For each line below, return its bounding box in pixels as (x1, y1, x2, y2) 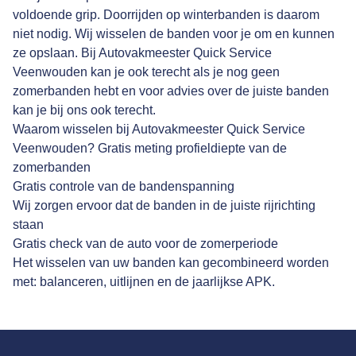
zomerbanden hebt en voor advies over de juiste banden (13, 84, 329, 99)
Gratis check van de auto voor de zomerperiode (13, 237, 278, 251)
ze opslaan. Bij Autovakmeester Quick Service (13, 46, 272, 60)
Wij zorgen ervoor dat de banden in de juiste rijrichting (13, 199, 315, 213)
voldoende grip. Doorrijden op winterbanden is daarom (13, 8, 319, 22)
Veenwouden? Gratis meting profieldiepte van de (13, 141, 287, 156)
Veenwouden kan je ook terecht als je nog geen (13, 65, 280, 79)
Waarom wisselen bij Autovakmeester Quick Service (13, 122, 305, 137)
